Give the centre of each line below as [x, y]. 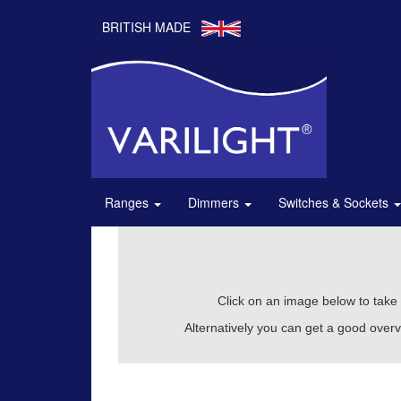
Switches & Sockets [335, 203]
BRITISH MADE [146, 27]
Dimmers [215, 203]
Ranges [128, 203]
